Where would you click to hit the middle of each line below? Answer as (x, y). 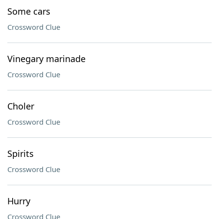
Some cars (29, 11)
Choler (21, 106)
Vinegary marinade (46, 59)
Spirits (21, 153)
